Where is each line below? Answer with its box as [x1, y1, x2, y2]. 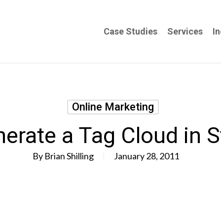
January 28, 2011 [113, 150, 179, 161]
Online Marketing [72, 101, 154, 113]
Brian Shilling [44, 150, 94, 161]
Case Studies [104, 26, 157, 37]
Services [167, 26, 203, 37]
